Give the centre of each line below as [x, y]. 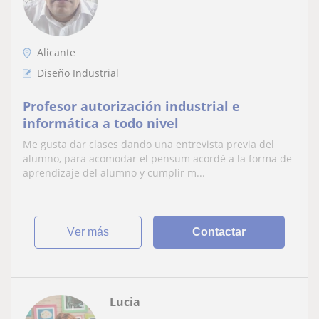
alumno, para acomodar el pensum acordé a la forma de [157, 158]
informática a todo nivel [101, 123]
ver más [92, 231]
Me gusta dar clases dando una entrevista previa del [148, 144]
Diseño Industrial [78, 73]
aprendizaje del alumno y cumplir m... [114, 172]
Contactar [219, 231]
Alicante [56, 52]
